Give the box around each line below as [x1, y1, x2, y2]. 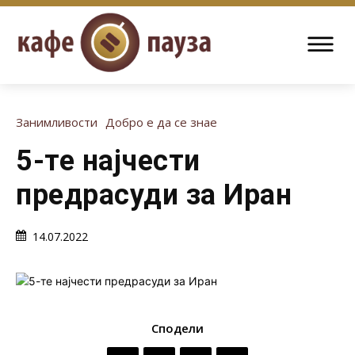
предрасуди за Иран [16, 178, 292, 212]
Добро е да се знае [105, 114, 217, 130]
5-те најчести [16, 144, 200, 177]
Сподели [151, 320, 204, 337]
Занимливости [16, 114, 97, 130]
